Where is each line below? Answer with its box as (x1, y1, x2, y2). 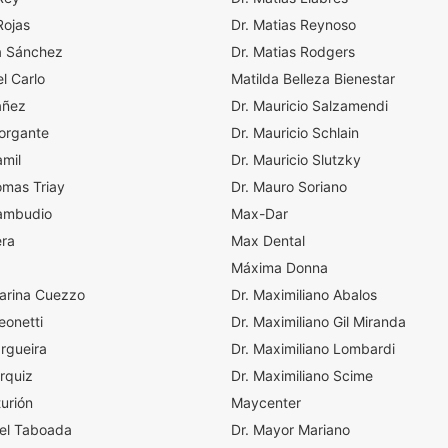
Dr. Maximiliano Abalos (231, 286, 377, 303)
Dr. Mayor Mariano (231, 421, 350, 438)
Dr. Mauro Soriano (231, 178, 347, 195)
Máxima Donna (231, 259, 328, 276)
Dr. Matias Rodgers (231, 43, 355, 60)
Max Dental (231, 232, 305, 249)
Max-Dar (231, 205, 288, 222)
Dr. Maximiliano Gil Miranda (231, 313, 406, 330)
